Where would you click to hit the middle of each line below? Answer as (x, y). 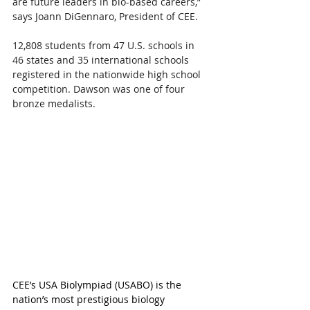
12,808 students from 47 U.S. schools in (105, 46)
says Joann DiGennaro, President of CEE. (105, 17)
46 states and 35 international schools (102, 60)
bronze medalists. (54, 104)
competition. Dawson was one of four (100, 89)
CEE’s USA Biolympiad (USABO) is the (98, 285)
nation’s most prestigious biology (90, 300)
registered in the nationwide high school (108, 75)
